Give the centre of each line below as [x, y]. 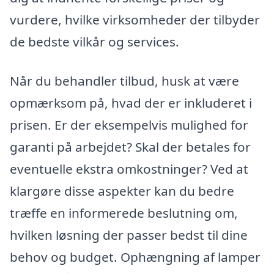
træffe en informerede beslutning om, [124, 213]
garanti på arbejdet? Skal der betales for [130, 146]
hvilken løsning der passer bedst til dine [129, 235]
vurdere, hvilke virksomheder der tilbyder [135, 19]
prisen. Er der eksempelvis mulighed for [129, 124]
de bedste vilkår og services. [94, 41]
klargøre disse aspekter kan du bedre [122, 191]
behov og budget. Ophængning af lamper [135, 257]
